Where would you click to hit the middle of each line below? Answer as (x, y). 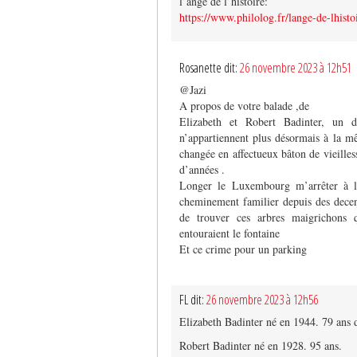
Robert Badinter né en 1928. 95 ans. (261, 345)
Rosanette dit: (210, 67)
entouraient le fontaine (229, 233)
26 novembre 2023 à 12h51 (296, 67)
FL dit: (193, 299)
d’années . (202, 169)
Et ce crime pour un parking (243, 249)
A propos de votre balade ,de (244, 105)
